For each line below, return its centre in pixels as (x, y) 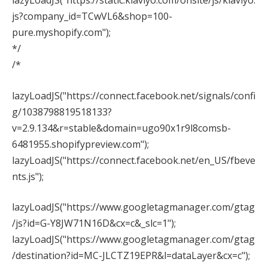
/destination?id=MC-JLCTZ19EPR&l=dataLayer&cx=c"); (131, 256)
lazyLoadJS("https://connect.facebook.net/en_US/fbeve (134, 160)
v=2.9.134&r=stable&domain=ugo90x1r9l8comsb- (121, 128)
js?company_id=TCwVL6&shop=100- (92, 16)
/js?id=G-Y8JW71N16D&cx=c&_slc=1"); (94, 223)
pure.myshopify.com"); (61, 33)
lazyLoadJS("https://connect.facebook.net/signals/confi (134, 95)
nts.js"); (28, 176)
